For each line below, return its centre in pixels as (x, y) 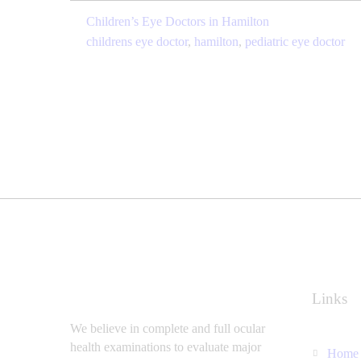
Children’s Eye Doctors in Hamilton (178, 21)
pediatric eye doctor (295, 41)
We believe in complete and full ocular (168, 329)
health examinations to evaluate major (166, 347)
